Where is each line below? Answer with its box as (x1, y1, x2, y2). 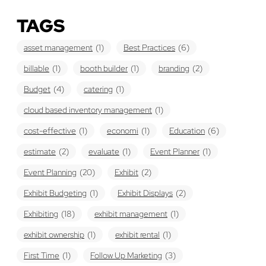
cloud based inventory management (24, 104, 152, 116)
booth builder (80, 63, 128, 74)
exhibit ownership (24, 229, 84, 240)
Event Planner (150, 146, 199, 157)
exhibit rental (115, 229, 160, 240)
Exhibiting (24, 208, 58, 220)
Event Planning (24, 167, 77, 178)
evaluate (88, 146, 119, 157)
